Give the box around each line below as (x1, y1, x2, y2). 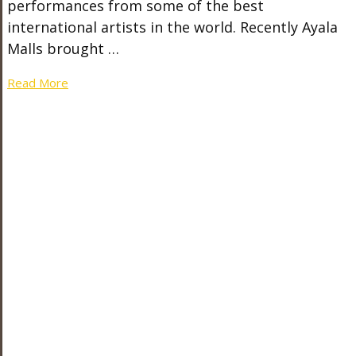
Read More (6, 75, 68, 91)
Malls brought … (6, 39, 119, 58)
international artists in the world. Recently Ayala (6, 17, 338, 37)
